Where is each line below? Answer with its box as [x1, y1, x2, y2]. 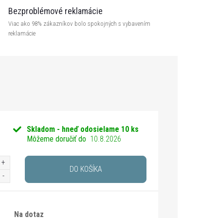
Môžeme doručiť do [27, 134, 87, 144]
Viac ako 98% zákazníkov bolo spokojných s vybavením [8, 20, 150, 27]
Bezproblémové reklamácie [8, 6, 103, 16]
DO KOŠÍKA [69, 164, 102, 174]
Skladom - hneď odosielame [27, 125, 122, 134]
